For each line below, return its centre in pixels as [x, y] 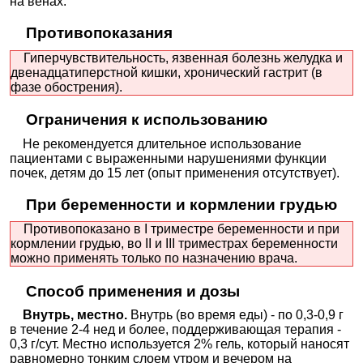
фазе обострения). [67, 87]
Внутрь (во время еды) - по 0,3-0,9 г [237, 315]
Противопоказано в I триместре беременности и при [175, 229]
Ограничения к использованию [146, 120]
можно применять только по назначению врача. [154, 258]
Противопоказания [99, 33]
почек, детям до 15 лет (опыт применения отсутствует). [175, 173]
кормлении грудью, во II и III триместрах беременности [175, 244]
